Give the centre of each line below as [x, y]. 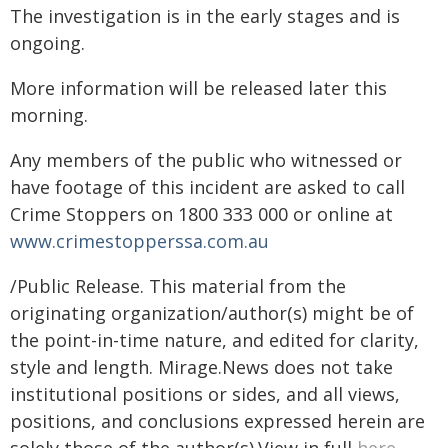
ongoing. [47, 43]
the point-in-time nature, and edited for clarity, [214, 340]
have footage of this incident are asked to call [207, 187]
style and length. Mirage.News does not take [201, 367]
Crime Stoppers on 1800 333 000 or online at [201, 214]
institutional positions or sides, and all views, [205, 394]
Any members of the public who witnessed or [206, 160]
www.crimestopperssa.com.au [139, 241]
